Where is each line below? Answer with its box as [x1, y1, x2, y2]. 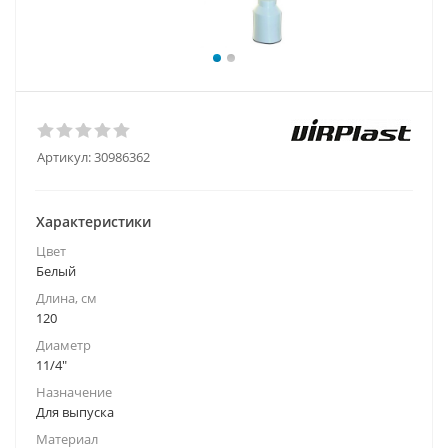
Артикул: [37, 148, 91, 166]
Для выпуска [36, 403, 114, 421]
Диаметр [36, 336, 91, 354]
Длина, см [36, 289, 97, 307]
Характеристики [36, 212, 151, 231]
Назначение [36, 383, 112, 401]
